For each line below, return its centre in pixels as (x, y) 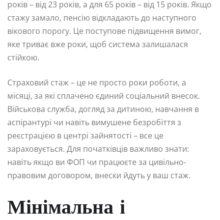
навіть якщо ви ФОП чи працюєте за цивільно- (97, 162)
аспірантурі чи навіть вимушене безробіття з (94, 123)
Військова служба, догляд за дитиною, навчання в (103, 109)
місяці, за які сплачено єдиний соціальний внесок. (104, 96)
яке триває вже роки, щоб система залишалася (98, 44)
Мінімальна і (66, 209)
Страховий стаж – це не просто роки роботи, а (97, 83)
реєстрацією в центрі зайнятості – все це (85, 136)
